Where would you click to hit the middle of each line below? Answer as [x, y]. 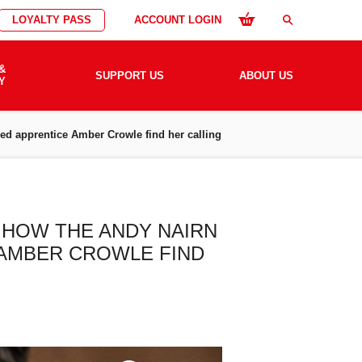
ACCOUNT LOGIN [178, 20]
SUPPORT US [129, 76]
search [288, 20]
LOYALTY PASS [52, 20]
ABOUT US [266, 76]
